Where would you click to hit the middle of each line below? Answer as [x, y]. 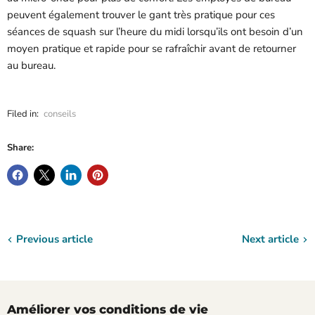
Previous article [54, 239]
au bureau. [31, 65]
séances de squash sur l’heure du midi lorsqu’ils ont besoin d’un [155, 32]
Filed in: [23, 114]
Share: [20, 148]
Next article [270, 239]
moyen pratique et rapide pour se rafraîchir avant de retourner [152, 49]
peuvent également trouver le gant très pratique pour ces [141, 15]
